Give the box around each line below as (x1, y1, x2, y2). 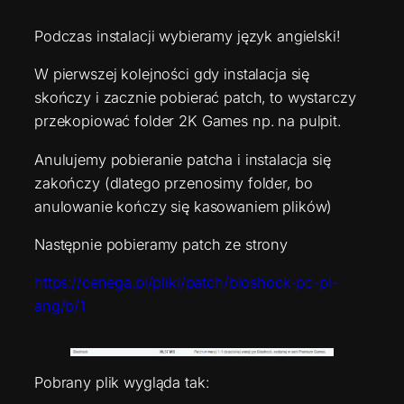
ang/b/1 (34, 297, 85, 316)
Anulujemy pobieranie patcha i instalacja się (34, 150, 331, 169)
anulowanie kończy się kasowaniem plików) (34, 197, 333, 216)
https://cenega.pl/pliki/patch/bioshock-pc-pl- (34, 273, 338, 292)
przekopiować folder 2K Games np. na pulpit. (34, 112, 341, 131)
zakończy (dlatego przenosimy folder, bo (34, 173, 313, 192)
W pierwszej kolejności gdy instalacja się (34, 65, 310, 84)
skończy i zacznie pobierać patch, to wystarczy (34, 88, 356, 107)
